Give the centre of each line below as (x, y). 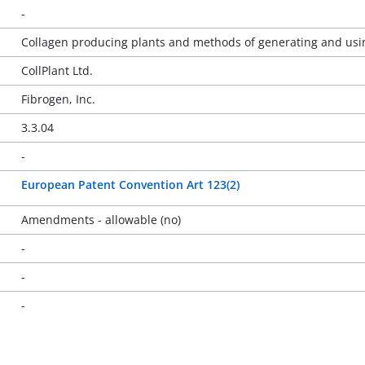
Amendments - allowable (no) (101, 220)
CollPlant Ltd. (57, 70)
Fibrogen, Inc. (58, 99)
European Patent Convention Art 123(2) (130, 185)
